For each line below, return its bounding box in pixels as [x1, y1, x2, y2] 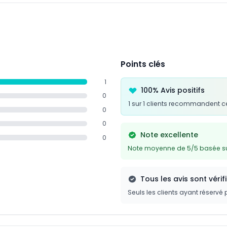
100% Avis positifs [140, 85, 205, 95]
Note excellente [140, 129, 198, 140]
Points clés [121, 58, 165, 70]
